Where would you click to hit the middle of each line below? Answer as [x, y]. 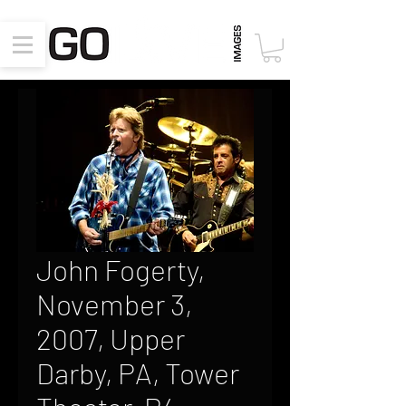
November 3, [114, 304]
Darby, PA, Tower [138, 372]
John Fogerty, [121, 269]
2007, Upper [111, 338]
